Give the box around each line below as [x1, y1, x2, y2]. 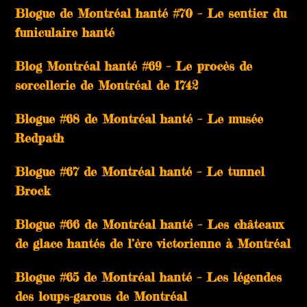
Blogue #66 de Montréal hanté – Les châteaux [15, 216, 284, 232]
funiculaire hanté [15, 24, 115, 40]
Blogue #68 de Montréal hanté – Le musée [15, 110, 264, 126]
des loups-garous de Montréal [15, 288, 188, 304]
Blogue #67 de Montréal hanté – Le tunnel [15, 163, 265, 179]
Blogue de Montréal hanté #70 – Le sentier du [15, 5, 287, 21]
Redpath [15, 130, 64, 145]
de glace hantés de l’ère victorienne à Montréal [15, 235, 291, 251]
